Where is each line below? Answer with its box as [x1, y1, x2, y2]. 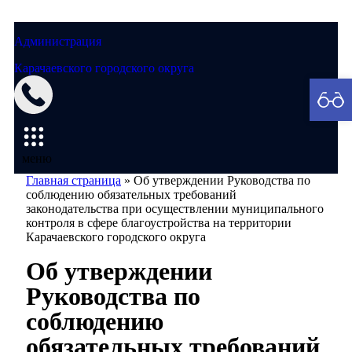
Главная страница [26, 174, 121, 187]
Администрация [14, 35, 101, 48]
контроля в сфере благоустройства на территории [26, 216, 291, 229]
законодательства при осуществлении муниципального [26, 202, 324, 215]
